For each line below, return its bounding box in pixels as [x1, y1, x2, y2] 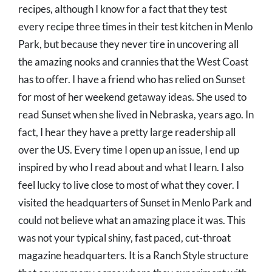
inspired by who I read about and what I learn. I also [18, 161, 243, 174]
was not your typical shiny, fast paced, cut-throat [18, 231, 231, 245]
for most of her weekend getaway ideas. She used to [18, 90, 246, 104]
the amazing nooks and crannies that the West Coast [18, 55, 248, 69]
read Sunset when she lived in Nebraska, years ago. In [18, 108, 254, 121]
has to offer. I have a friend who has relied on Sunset [18, 73, 245, 86]
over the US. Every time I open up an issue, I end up [18, 143, 239, 157]
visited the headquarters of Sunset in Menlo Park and [18, 196, 252, 209]
